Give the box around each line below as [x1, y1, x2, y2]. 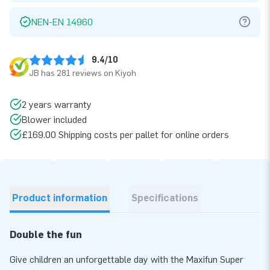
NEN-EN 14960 [31, 16, 93, 28]
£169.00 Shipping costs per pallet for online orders [22, 128, 229, 140]
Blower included [22, 113, 87, 125]
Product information [12, 192, 107, 204]
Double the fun [10, 228, 84, 240]
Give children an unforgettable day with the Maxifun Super [10, 253, 243, 265]
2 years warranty [22, 98, 92, 110]
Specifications [131, 192, 198, 204]
